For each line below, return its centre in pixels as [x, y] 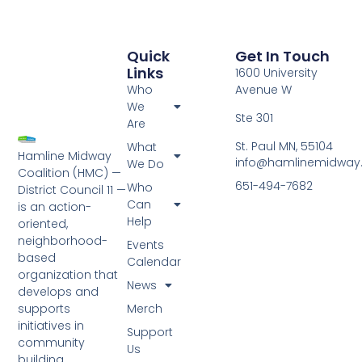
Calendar [154, 261]
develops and [59, 292]
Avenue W [264, 89]
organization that [68, 275]
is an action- [55, 207]
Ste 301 [255, 118]
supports [44, 309]
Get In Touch [283, 56]
